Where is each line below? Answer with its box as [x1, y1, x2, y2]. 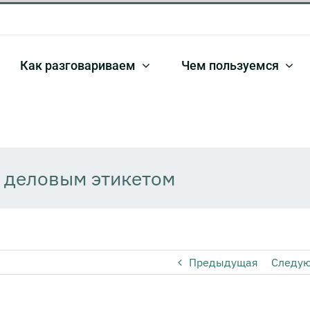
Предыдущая [188, 255, 258, 269]
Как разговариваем [20, 57, 136, 73]
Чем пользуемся [181, 57, 279, 73]
